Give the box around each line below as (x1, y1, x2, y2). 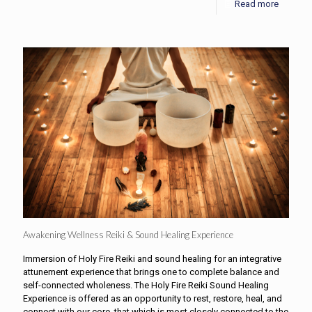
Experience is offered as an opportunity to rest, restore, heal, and (23, 293, 282, 304)
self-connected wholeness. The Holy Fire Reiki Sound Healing (23, 280, 269, 291)
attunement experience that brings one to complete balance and (23, 267, 279, 278)
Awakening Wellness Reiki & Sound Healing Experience (23, 229, 233, 241)
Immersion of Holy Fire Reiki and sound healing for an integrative (23, 253, 281, 265)
